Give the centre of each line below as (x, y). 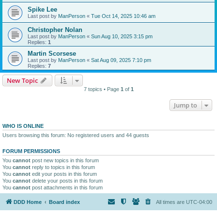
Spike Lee (42, 9)
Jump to (186, 105)
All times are (171, 202)
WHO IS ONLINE (23, 126)
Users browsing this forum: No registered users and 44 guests (76, 135)
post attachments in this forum (67, 187)
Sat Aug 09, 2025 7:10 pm (121, 60)
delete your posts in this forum (67, 180)
